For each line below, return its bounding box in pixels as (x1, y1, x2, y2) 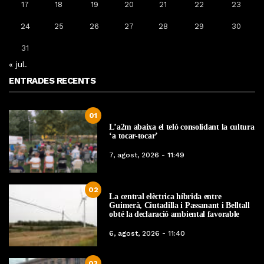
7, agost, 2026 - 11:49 (109, 151, 185, 160)
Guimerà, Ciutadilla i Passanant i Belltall (109, 200, 250, 210)
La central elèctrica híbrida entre (109, 192, 222, 201)
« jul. (9, 60, 27, 70)
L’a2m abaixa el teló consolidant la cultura (109, 123, 255, 132)
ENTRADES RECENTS (9, 75, 95, 87)
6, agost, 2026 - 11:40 (109, 229, 186, 237)
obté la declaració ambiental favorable (109, 209, 240, 219)
